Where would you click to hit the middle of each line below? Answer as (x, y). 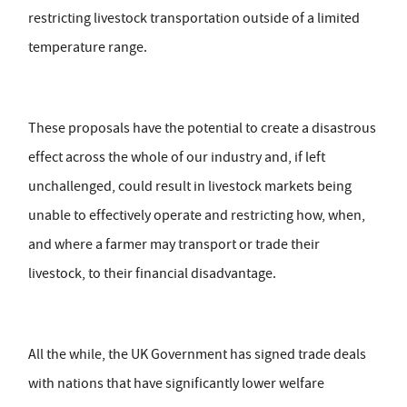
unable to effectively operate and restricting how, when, (197, 216)
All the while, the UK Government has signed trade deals (197, 355)
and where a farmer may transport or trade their (174, 245)
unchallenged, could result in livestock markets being (190, 187)
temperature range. (88, 48)
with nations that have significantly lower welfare (176, 384)
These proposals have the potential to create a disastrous (202, 129)
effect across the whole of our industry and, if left (177, 158)
